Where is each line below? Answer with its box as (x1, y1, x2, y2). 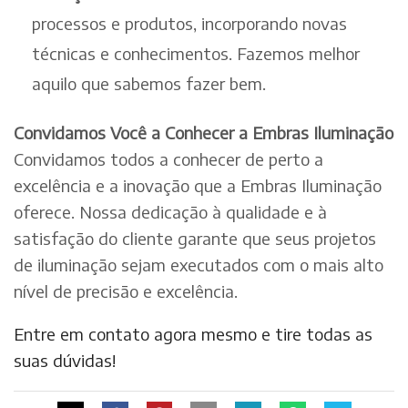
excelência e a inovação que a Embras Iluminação (14, 174, 382, 196)
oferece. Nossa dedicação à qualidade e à (14, 200, 327, 222)
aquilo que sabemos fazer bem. (32, 72, 266, 94)
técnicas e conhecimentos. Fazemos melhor (32, 42, 360, 64)
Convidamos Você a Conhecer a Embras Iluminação (14, 121, 393, 143)
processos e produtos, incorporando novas (32, 12, 347, 34)
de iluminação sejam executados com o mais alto (14, 253, 383, 275)
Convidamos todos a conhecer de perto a (14, 148, 323, 169)
